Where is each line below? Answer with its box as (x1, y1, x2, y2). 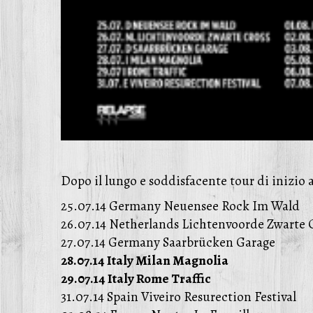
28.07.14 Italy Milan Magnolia (61, 251, 228, 270)
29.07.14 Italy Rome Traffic (61, 269, 211, 288)
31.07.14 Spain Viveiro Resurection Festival (61, 287, 296, 306)
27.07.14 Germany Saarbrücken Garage (61, 233, 275, 252)
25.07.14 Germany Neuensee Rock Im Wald (61, 196, 300, 215)
